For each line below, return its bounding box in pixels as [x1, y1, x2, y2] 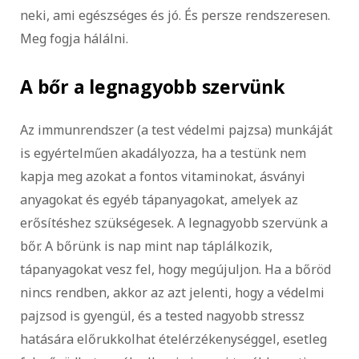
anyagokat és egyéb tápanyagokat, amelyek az [20, 190, 298, 208]
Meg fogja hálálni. [20, 30, 128, 48]
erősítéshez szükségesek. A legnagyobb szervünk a [20, 213, 328, 232]
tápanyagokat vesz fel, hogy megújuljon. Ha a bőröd [20, 260, 331, 278]
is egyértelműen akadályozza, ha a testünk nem [20, 143, 306, 162]
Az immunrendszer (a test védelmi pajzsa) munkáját [20, 120, 333, 139]
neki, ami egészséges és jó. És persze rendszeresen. [20, 6, 330, 25]
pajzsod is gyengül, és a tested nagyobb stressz [20, 306, 305, 325]
